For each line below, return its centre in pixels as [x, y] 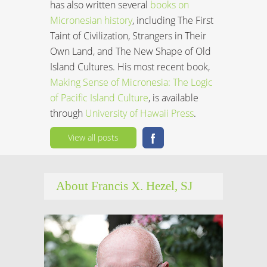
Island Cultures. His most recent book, [130, 66]
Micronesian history [91, 20]
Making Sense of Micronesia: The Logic [131, 82]
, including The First [173, 20]
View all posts [93, 137]
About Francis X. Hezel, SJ [124, 186]
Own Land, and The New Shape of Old [131, 51]
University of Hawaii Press [139, 113]
